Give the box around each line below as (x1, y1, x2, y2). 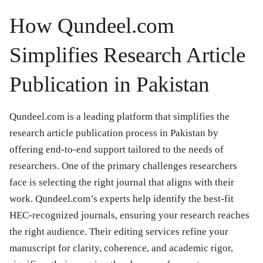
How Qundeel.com (9, 14, 174, 38)
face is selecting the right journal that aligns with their (9, 177, 234, 188)
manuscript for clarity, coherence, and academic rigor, (9, 242, 233, 254)
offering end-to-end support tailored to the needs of (9, 144, 224, 156)
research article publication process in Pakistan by (9, 127, 218, 139)
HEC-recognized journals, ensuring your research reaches (9, 210, 249, 221)
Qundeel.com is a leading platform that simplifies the (9, 111, 230, 123)
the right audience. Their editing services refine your (9, 226, 228, 238)
